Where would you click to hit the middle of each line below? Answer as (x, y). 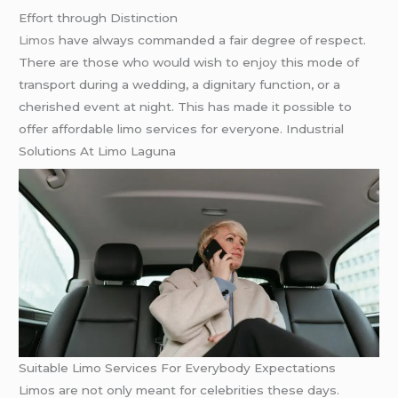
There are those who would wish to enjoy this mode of (189, 62)
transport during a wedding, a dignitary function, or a (180, 84)
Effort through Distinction (99, 18)
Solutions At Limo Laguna (98, 151)
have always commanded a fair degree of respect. (211, 40)
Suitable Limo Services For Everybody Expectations (178, 367)
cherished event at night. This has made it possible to (186, 107)
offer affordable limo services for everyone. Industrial (182, 129)
